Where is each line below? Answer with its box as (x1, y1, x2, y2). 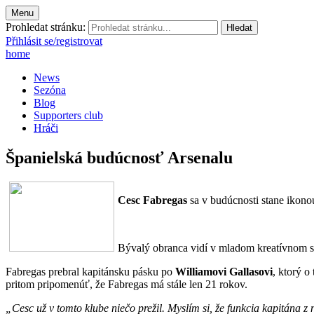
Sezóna (34, 84, 66, 96)
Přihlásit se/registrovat (6, 35, 102, 47)
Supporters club (34, 109, 103, 121)
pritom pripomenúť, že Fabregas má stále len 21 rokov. (6, 278, 247, 290)
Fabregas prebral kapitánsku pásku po (6, 265, 175, 278)
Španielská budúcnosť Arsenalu (6, 148, 233, 167)
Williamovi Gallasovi (175, 265, 273, 278)
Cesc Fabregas (118, 193, 187, 206)
